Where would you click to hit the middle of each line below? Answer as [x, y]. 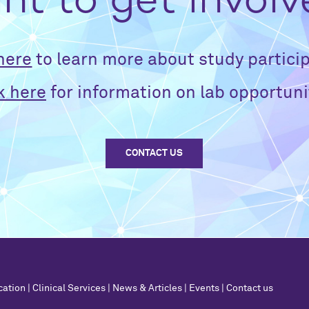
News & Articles [147, 288]
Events [204, 288]
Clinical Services [69, 288]
